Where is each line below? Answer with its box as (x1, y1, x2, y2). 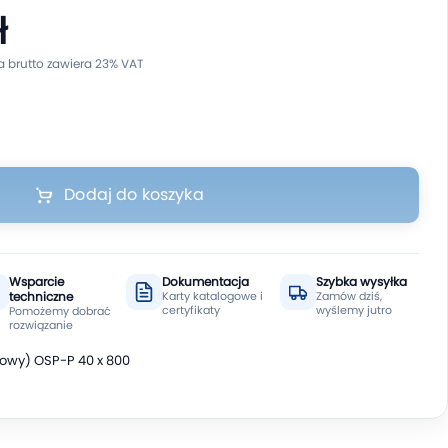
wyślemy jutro (315, 302, 392, 318)
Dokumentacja (162, 273, 249, 290)
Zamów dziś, (315, 288, 382, 304)
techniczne (8, 288, 73, 305)
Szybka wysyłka (315, 273, 407, 290)
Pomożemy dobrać (8, 303, 111, 319)
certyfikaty (162, 302, 220, 318)
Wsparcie (8, 273, 64, 290)
